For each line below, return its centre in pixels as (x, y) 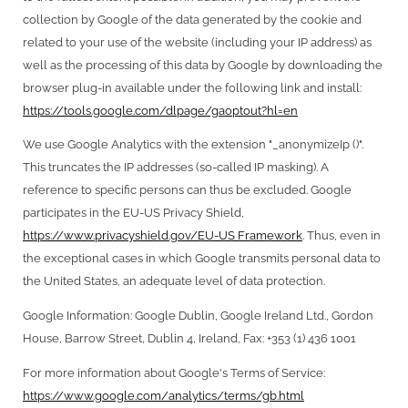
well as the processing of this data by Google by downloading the (203, 65)
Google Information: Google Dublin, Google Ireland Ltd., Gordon (198, 315)
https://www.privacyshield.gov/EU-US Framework (163, 236)
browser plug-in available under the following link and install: (192, 87)
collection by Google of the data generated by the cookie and (192, 19)
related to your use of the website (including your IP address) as (197, 42)
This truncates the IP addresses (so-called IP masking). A (176, 168)
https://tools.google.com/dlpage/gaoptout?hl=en (160, 110)
